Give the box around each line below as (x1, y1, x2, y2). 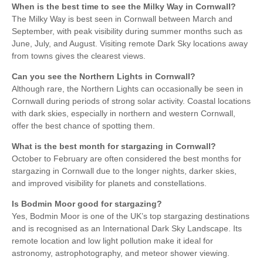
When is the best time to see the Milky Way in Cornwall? (12, 1, 236, 11)
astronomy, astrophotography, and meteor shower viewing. (12, 248, 230, 258)
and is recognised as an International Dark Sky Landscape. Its (12, 223, 242, 233)
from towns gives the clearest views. (12, 50, 146, 60)
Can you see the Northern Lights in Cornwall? (12, 71, 195, 81)
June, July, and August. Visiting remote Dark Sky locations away (12, 38, 248, 48)
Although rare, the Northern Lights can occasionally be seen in (12, 83, 243, 93)
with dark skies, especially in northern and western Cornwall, (12, 108, 235, 118)
